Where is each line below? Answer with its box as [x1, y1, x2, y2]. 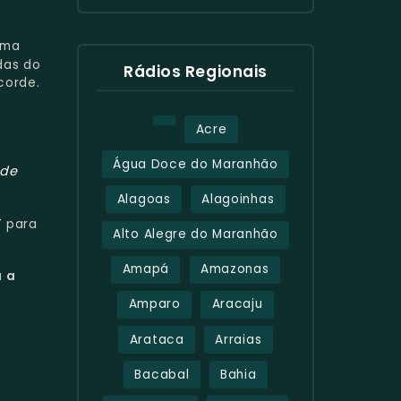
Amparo [128, 295, 181, 313]
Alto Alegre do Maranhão [113, 226, 278, 243]
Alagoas [116, 190, 171, 208]
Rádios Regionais [124, 60, 268, 82]
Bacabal [134, 365, 190, 383]
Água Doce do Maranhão [113, 155, 278, 173]
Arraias [215, 330, 262, 348]
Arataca [129, 330, 184, 348]
